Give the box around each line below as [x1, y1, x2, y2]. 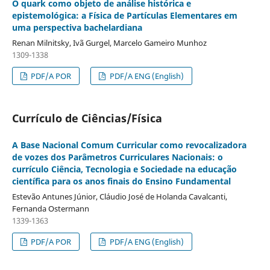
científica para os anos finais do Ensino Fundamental [11, 175, 231, 187]
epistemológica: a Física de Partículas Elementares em [11, 10, 237, 22]
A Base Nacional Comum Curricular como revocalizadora [11, 139, 246, 151]
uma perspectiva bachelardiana [11, 22, 142, 34]
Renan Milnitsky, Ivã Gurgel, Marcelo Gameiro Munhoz [11, 37, 207, 49]
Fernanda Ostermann [11, 203, 89, 215]
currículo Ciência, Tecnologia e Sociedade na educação [11, 163, 237, 175]
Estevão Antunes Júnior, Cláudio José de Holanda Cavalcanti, [11, 191, 227, 202]
